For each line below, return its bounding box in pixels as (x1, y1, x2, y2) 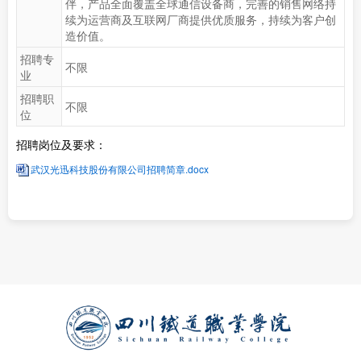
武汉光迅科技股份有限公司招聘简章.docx (31, 162, 209, 176)
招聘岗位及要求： (16, 136, 106, 152)
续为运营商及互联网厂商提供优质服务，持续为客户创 (65, 11, 336, 27)
